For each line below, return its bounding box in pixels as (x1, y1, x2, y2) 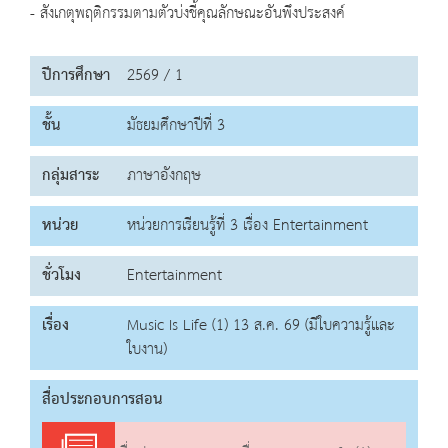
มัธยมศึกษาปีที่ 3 (127, 111, 225, 141)
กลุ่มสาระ (42, 161, 99, 191)
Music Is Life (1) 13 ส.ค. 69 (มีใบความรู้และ (127, 311, 395, 341)
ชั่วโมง (42, 261, 81, 291)
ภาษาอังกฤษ (127, 161, 201, 191)
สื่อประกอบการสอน (42, 385, 163, 415)
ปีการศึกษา (42, 61, 110, 91)
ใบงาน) (127, 335, 167, 365)
